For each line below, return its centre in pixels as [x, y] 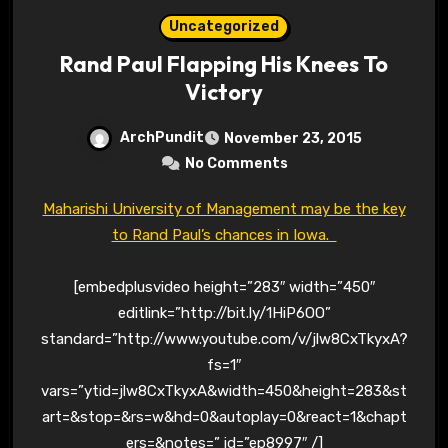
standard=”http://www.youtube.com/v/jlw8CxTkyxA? [224, 338]
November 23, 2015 [293, 138]
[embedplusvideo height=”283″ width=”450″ [224, 286]
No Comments [236, 163]
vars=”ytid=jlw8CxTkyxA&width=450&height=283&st [224, 390]
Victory [224, 91]
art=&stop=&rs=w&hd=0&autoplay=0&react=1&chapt [224, 416]
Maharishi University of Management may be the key [48, 208]
